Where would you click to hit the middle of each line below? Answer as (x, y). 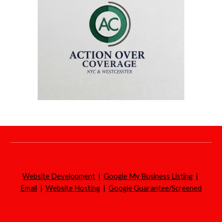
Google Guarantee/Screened (155, 188)
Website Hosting (73, 188)
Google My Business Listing (148, 176)
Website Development (59, 176)
